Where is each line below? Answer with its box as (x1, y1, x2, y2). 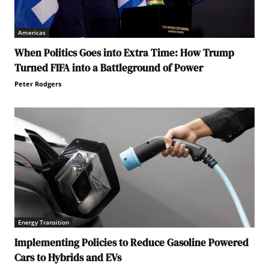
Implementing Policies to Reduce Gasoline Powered (14, 235, 249, 250)
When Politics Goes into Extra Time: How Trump (14, 46, 234, 61)
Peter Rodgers (14, 79, 61, 89)
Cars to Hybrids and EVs (14, 250, 121, 265)
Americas (18, 28, 46, 37)
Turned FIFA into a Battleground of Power (14, 61, 203, 76)
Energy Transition (18, 218, 69, 227)
